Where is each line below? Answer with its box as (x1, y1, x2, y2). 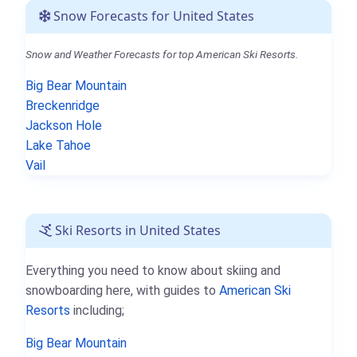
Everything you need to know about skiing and (25, 263, 280, 279)
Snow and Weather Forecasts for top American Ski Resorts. (25, 48, 298, 61)
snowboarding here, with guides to (25, 283, 219, 299)
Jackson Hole (25, 118, 102, 134)
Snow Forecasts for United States (50, 7, 254, 25)
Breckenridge (25, 98, 100, 114)
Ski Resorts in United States (52, 222, 221, 240)
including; (70, 303, 124, 319)
